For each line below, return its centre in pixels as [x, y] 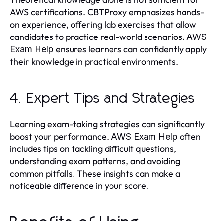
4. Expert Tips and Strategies [103, 98]
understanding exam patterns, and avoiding [95, 161]
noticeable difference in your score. [79, 185]
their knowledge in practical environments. [94, 61]
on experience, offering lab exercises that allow [103, 24]
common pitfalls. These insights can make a [95, 173]
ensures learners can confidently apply [130, 49]
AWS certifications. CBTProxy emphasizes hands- [107, 12]
